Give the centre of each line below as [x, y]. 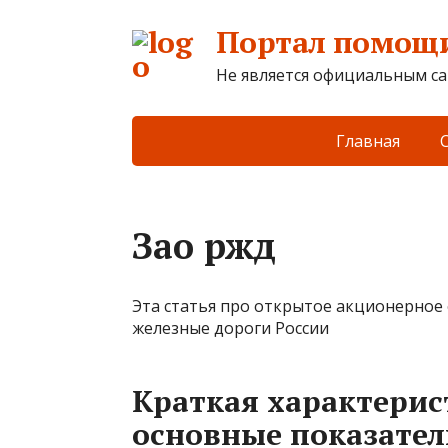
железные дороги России [230, 328]
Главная [367, 141]
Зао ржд [204, 245]
